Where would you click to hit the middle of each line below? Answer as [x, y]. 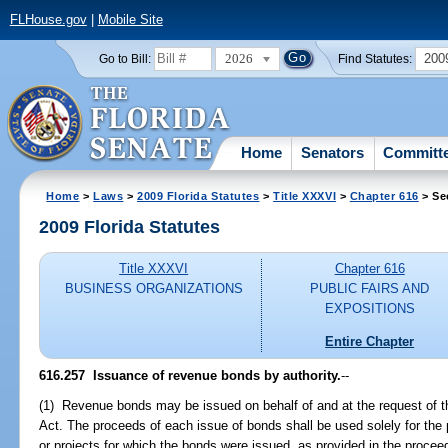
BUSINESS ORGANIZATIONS [153, 289]
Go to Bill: [124, 58]
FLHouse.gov [48, 20]
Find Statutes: [375, 58]
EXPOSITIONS [369, 309]
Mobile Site [130, 20]
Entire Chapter [370, 341]
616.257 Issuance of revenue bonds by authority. [190, 375]
